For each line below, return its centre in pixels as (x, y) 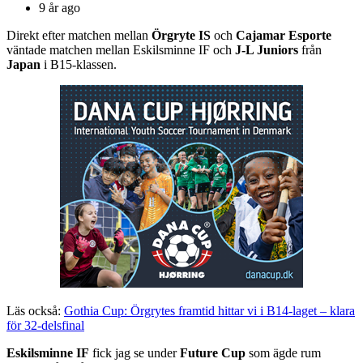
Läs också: (35, 311)
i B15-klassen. (79, 65)
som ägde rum (283, 353)
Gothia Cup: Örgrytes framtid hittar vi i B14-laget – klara (209, 311)
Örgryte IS (179, 36)
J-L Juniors (267, 50)
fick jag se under (135, 353)
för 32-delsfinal (45, 326)
